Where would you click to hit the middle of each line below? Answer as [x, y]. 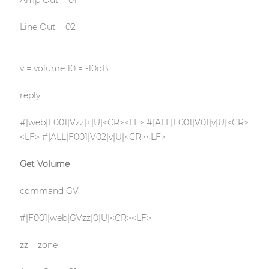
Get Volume [44, 164]
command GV [49, 191]
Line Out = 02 [47, 27]
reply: [31, 96]
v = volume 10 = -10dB [64, 69]
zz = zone [38, 245]
